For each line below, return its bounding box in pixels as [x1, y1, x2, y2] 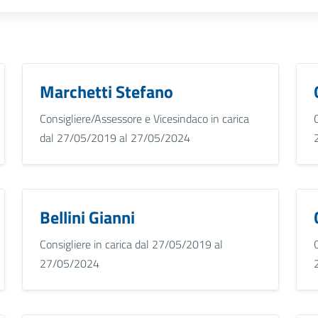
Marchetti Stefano [39, 78, 173, 104]
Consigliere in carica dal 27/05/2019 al [39, 235, 223, 253]
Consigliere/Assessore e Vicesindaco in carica [39, 109, 249, 127]
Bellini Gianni [39, 204, 135, 230]
